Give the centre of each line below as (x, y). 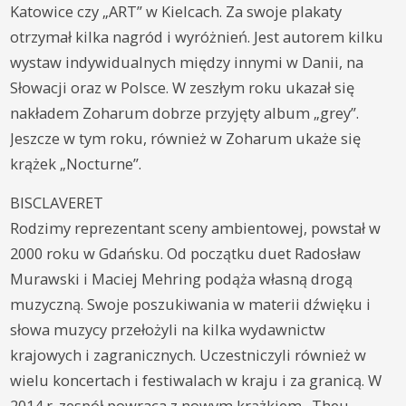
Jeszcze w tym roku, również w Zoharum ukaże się (186, 138)
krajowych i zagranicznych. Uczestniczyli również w (188, 354)
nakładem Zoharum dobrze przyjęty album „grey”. (185, 112)
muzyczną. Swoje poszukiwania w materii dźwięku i (191, 304)
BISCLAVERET (57, 202)
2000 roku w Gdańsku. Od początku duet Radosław (186, 253)
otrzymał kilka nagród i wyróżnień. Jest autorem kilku (197, 36)
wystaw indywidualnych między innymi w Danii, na (187, 62)
